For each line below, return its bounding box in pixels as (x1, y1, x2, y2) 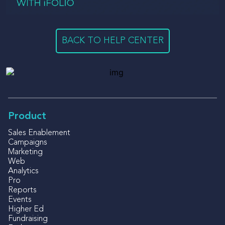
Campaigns (8, 139, 47, 147)
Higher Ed (8, 205, 44, 214)
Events (8, 196, 32, 204)
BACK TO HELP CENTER (61, 36, 164, 46)
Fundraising (8, 215, 48, 223)
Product (8, 111, 46, 122)
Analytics (8, 167, 39, 176)
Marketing (8, 148, 43, 157)
